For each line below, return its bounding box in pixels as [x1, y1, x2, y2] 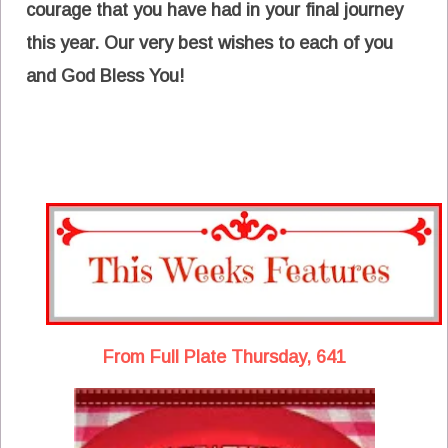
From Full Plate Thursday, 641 [102, 347, 346, 368]
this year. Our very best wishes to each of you [26, 33, 393, 54]
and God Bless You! [26, 66, 184, 87]
